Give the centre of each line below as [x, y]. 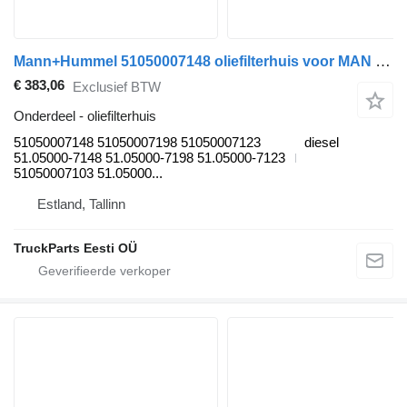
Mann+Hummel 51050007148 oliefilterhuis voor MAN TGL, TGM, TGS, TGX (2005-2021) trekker [383, 62]
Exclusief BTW [117, 86]
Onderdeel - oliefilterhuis [85, 116]
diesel [322, 143]
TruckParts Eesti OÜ [75, 248]
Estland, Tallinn [81, 204]
